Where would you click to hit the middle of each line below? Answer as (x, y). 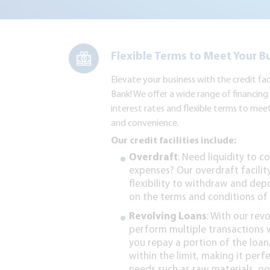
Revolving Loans (168, 217)
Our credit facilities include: (174, 141)
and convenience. (145, 124)
